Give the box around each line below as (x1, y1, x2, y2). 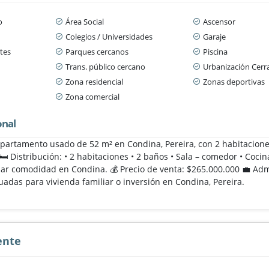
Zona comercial (65, 91, 119, 102)
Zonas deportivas (202, 76, 265, 87)
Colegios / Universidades (65, 31, 153, 42)
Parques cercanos (65, 46, 128, 57)
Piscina (202, 46, 228, 57)
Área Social (65, 16, 104, 27)
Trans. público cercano (65, 61, 145, 72)
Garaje (202, 31, 226, 42)
